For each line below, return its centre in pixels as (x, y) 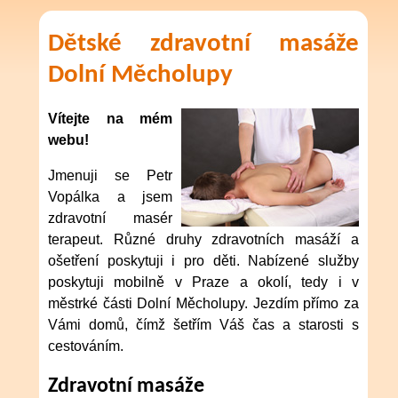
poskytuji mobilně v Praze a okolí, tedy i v (203, 282)
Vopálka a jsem (110, 196)
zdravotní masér (110, 218)
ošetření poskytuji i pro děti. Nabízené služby (203, 260)
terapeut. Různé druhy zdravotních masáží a (203, 239)
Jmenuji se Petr (110, 175)
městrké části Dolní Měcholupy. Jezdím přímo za (203, 303)
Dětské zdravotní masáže (203, 44)
